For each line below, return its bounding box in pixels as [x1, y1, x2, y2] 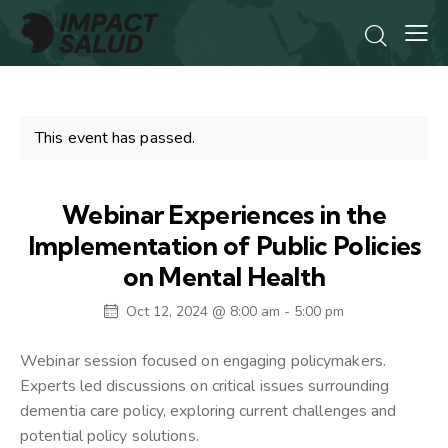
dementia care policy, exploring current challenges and [20, 400, 397, 423]
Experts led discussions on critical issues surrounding [20, 375, 390, 398]
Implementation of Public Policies [27, 229, 421, 263]
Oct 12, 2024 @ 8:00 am [126, 301, 280, 321]
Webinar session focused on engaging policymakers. [20, 350, 386, 373]
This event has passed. [35, 127, 196, 150]
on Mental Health [122, 260, 326, 294]
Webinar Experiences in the [62, 198, 386, 232]
